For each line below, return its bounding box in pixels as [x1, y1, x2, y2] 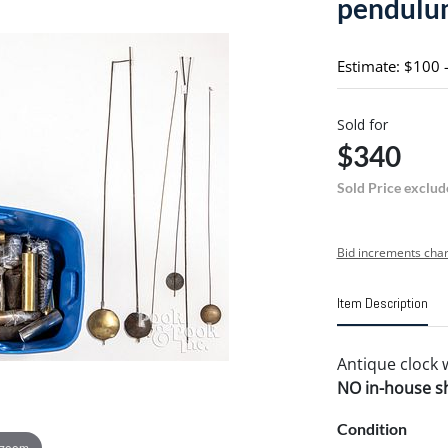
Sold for [336, 115, 388, 134]
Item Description [336, 294, 428, 312]
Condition [336, 419, 407, 438]
